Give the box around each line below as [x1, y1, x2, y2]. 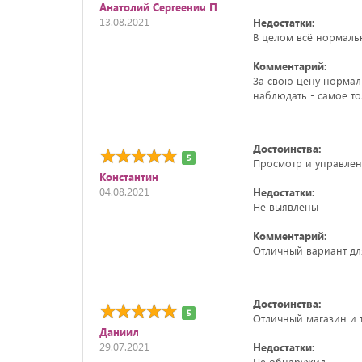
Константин [99, 169, 158, 183]
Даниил [99, 324, 139, 339]
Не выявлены [252, 200, 318, 213]
